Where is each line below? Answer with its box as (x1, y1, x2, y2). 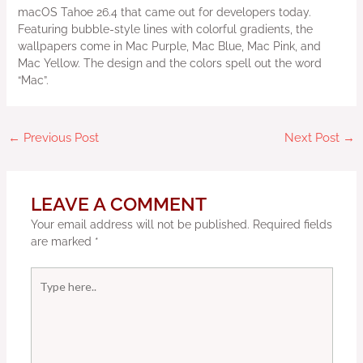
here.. (29, 284, 58, 298)
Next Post (284, 130, 344, 144)
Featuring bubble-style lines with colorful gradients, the (17, 22, 313, 36)
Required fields (252, 217, 332, 231)
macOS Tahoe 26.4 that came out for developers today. (17, 5, 311, 19)
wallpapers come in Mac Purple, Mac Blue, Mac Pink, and (17, 39, 321, 53)
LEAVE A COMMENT (30, 193, 207, 215)
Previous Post (19, 130, 99, 144)
